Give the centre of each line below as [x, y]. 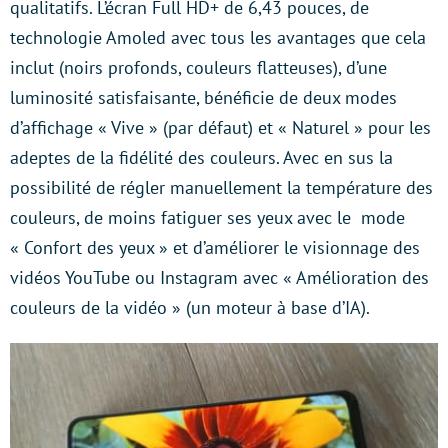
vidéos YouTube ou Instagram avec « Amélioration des [219, 277]
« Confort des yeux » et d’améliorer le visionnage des [215, 247]
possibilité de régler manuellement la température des [221, 187]
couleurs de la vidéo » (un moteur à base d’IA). [190, 307]
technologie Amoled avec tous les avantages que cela [218, 37]
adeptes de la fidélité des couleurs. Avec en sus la [201, 157]
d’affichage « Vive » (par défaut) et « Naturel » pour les [220, 127]
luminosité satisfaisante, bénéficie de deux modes [203, 97]
